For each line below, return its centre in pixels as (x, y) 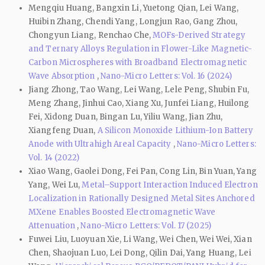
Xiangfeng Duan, (63, 130)
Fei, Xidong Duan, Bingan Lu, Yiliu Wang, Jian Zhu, (126, 117)
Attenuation (53, 225)
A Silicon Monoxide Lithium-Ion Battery (175, 130)
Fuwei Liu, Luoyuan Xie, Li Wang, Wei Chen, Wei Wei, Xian (140, 239)
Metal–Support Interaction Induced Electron (170, 185)
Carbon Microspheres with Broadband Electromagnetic (138, 62)
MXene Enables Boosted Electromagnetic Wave (122, 212)
